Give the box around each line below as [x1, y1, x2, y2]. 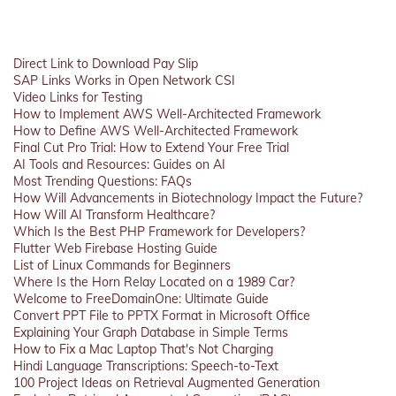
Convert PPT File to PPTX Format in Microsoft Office [13, 308, 310, 324]
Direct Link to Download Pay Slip [13, 56, 198, 72]
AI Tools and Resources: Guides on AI [13, 156, 225, 172]
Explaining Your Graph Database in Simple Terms [13, 324, 288, 340]
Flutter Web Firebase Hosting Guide [13, 240, 217, 256]
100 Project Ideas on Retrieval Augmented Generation [13, 375, 320, 391]
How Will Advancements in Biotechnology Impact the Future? [13, 190, 362, 206]
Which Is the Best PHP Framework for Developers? [13, 224, 305, 240]
